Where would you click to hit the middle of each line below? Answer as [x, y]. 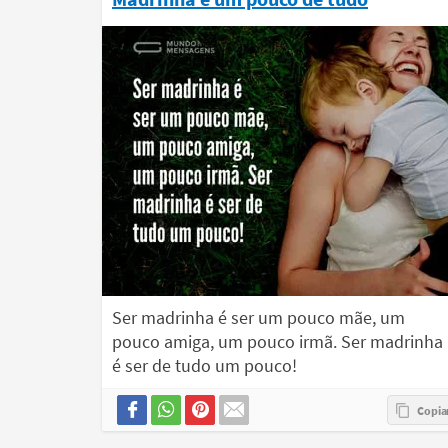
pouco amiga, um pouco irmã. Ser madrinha [277, 342]
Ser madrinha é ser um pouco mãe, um [258, 318]
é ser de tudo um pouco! [204, 366]
